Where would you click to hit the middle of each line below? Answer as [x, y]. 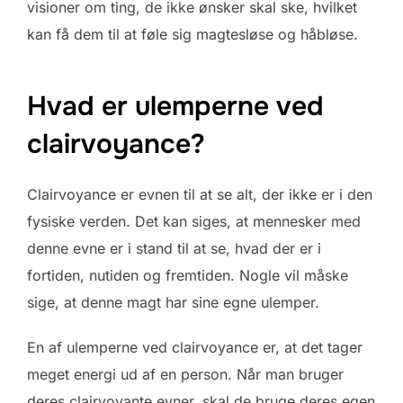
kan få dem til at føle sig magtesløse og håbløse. [193, 34]
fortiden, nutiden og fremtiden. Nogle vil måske [188, 275]
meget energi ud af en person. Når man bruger [185, 374]
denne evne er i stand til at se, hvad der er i [174, 248]
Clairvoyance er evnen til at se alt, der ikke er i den [200, 194]
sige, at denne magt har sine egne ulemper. [173, 302]
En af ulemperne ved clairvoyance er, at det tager [195, 347]
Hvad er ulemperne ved [175, 106]
